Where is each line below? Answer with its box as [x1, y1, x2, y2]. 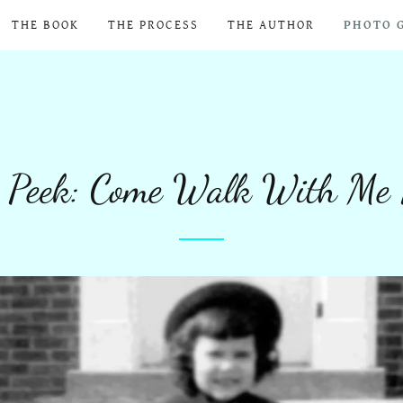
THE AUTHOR [228, 18, 316, 32]
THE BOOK [11, 18, 79, 32]
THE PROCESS [107, 18, 199, 32]
